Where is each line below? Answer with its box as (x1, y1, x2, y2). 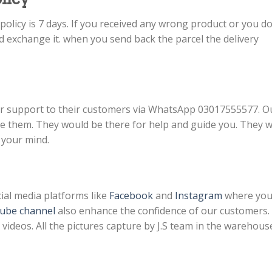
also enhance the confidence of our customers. (55, 203, 270, 217)
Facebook (109, 188, 153, 202)
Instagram (175, 188, 222, 202)
